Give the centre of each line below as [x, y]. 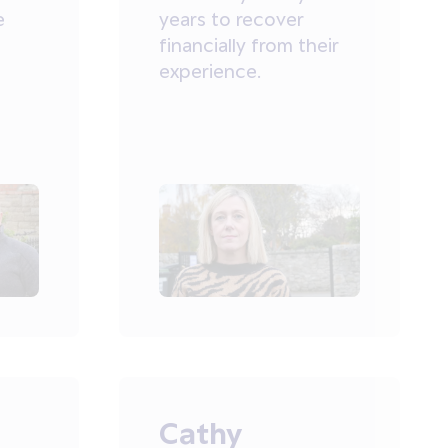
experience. [209, 71]
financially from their [248, 45]
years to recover [231, 19]
